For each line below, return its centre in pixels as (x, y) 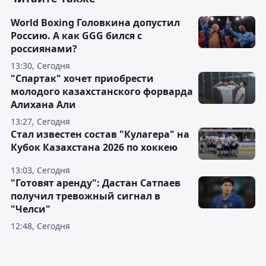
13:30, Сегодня (40, 66)
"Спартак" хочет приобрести (82, 79)
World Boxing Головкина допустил (95, 23)
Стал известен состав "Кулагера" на (100, 134)
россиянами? (44, 49)
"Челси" (31, 209)
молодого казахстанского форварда (102, 92)
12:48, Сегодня (40, 226)
